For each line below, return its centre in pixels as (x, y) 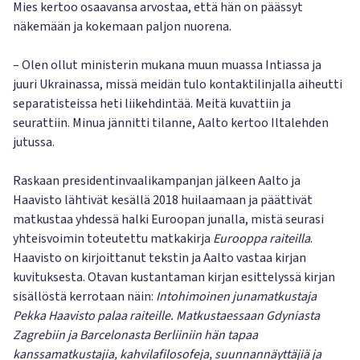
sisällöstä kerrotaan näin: (84, 297)
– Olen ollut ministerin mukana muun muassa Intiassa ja (167, 65)
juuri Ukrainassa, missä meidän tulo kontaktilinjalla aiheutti (178, 84)
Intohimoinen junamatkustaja (236, 297)
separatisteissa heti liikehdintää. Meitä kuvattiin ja (152, 104)
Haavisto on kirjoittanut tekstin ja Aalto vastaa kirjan (160, 258)
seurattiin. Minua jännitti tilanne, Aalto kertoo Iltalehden (171, 123)
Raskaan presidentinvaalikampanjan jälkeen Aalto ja (157, 181)
